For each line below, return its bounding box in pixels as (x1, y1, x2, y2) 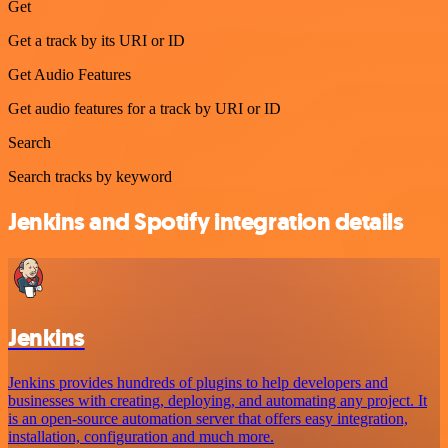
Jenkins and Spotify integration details (8, 205, 404, 238)
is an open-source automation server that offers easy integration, (8, 409, 408, 427)
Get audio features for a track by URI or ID (8, 99, 281, 117)
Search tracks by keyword (8, 167, 172, 185)
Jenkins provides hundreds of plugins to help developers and (8, 373, 388, 391)
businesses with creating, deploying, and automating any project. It (8, 391, 427, 409)
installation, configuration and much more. (8, 427, 274, 445)
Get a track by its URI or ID (8, 31, 185, 49)
